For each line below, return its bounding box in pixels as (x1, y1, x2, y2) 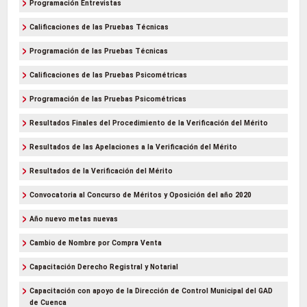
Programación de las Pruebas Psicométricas (29, 95, 186, 104)
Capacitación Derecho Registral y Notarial (29, 262, 178, 272)
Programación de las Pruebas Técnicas (29, 47, 168, 56)
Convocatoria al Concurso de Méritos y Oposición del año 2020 (29, 191, 251, 200)
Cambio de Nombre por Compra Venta (29, 238, 162, 248)
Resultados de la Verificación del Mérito (29, 167, 173, 176)
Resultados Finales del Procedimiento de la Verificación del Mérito (29, 119, 268, 128)
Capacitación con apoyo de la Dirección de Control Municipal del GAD (29, 286, 273, 296)
